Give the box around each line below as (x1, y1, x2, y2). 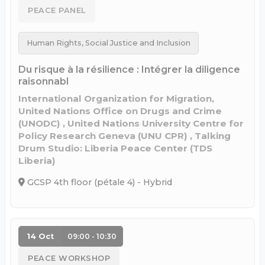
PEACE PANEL (28, 6, 86, 15)
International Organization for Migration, (18, 93, 214, 105)
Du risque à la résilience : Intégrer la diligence (18, 64, 240, 76)
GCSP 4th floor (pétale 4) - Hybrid (25, 176, 172, 188)
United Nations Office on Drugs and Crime (18, 105, 222, 117)
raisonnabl (18, 76, 69, 88)
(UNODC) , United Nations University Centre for (18, 118, 244, 130)
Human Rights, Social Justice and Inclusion (26, 38, 190, 48)
